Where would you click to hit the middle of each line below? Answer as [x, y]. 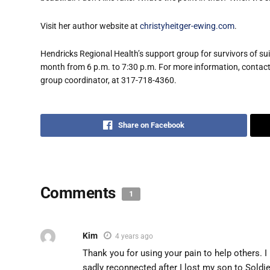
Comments [80, 193]
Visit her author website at [90, 26]
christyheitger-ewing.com [187, 26]
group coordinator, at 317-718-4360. [108, 80]
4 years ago [134, 236]
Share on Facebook [151, 125]
